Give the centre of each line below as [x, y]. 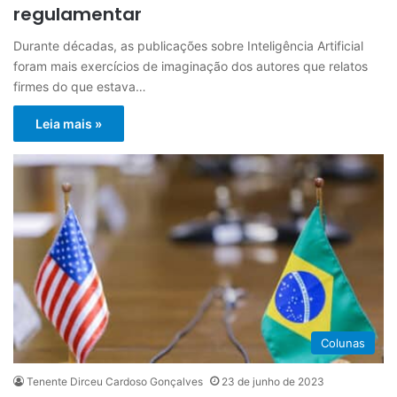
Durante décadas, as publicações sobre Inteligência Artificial [188, 45]
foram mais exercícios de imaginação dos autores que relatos [191, 66]
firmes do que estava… [80, 86]
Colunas [343, 343]
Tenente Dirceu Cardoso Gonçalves [115, 381]
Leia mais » [69, 123]
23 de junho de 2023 [273, 381]
